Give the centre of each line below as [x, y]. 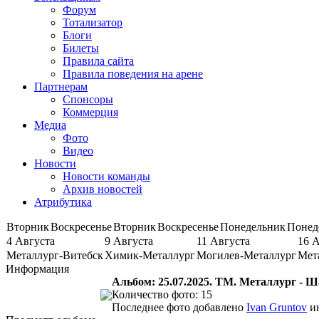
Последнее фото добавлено [179, 307]
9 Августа [129, 241]
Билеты [81, 48]
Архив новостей [103, 189]
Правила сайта [98, 61]
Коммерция [90, 112]
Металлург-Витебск [55, 255]
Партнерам [61, 86]
